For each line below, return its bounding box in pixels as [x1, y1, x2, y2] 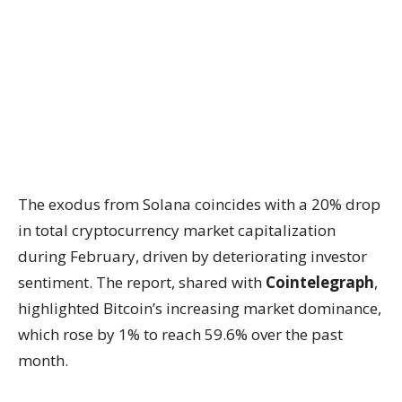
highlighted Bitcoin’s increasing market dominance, [18, 298, 381, 319]
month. [18, 350, 68, 371]
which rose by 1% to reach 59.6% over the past [18, 324, 343, 345]
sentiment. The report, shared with [18, 272, 266, 293]
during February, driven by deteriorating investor [18, 246, 367, 267]
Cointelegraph [266, 272, 374, 293]
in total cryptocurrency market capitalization [18, 220, 336, 240]
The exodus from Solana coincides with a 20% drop [18, 194, 380, 214]
